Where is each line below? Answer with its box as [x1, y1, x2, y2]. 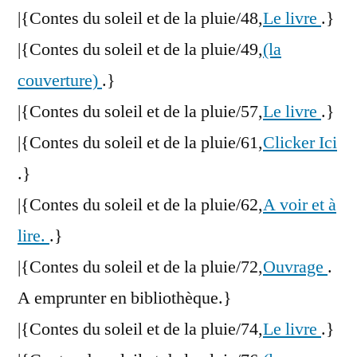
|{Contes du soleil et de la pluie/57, [18, 100, 263, 124]
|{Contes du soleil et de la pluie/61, [18, 131, 263, 155]
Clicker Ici [263, 131, 337, 155]
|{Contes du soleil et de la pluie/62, [18, 194, 263, 217]
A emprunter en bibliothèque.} [18, 287, 232, 310]
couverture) [18, 69, 102, 92]
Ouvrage [263, 256, 328, 279]
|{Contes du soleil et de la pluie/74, [18, 318, 263, 341]
